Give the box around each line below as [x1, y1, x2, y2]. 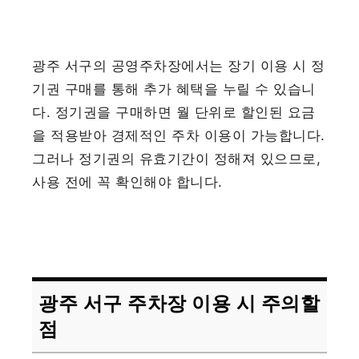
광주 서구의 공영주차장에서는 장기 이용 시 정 [32, 58, 325, 75]
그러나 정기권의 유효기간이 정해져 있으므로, [32, 151, 321, 167]
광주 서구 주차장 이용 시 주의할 [38, 292, 321, 316]
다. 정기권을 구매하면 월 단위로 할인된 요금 [32, 104, 316, 121]
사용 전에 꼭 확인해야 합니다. [32, 174, 223, 191]
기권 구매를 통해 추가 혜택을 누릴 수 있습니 [32, 81, 316, 98]
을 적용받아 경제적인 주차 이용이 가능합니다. [32, 127, 325, 144]
